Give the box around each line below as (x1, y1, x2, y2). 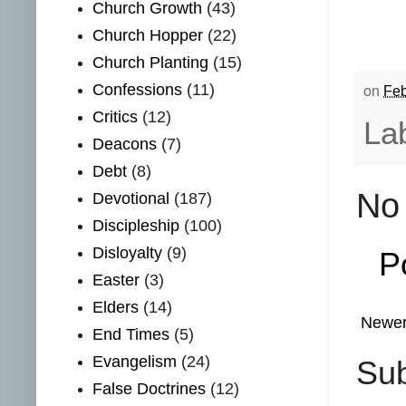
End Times (92, 325, 170, 344)
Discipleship (92, 217, 180, 236)
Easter (92, 271, 140, 290)
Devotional (92, 189, 170, 208)
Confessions (92, 81, 183, 100)
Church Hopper (92, 26, 204, 45)
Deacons (92, 135, 158, 154)
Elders (92, 298, 140, 317)
